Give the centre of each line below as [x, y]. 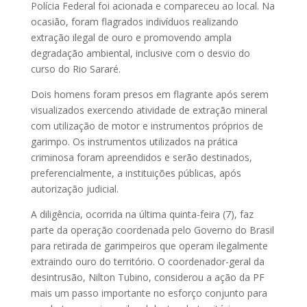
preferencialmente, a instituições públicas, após [136, 173]
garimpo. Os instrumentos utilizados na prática [134, 142]
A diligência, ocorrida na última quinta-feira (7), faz [142, 214]
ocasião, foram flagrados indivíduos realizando [134, 22]
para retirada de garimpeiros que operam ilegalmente [149, 246]
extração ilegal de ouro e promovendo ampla [131, 38]
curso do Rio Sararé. [75, 69]
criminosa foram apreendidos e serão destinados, [141, 158]
